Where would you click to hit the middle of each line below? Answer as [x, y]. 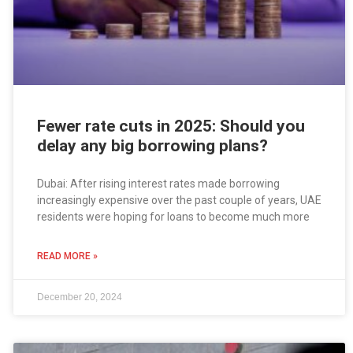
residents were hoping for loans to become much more [173, 217]
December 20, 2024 [79, 297]
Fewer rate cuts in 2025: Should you [171, 126]
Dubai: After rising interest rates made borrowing [158, 184]
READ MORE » [67, 256]
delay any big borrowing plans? [152, 146]
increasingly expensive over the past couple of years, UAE [179, 201]
